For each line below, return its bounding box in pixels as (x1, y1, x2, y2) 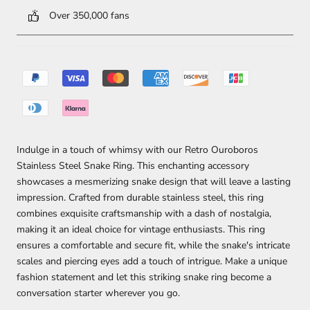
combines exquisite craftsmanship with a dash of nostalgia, (17, 207, 271, 221)
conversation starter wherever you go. (17, 286, 180, 300)
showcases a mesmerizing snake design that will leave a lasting (17, 175, 291, 189)
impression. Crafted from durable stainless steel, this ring (17, 191, 264, 205)
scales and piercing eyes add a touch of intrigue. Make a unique (17, 255, 287, 268)
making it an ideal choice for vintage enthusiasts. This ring (17, 223, 265, 237)
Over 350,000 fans (46, 9, 129, 23)
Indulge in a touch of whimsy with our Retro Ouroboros (17, 143, 258, 157)
